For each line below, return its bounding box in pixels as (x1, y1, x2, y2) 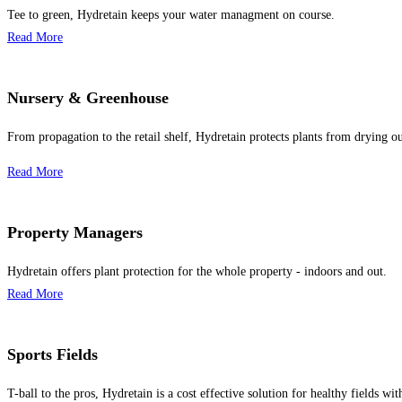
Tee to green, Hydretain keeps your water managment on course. (7, 7, 335, 22)
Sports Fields (7, 345, 98, 363)
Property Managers (7, 223, 143, 241)
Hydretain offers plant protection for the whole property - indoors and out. (7, 264, 387, 278)
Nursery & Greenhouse (7, 88, 169, 107)
